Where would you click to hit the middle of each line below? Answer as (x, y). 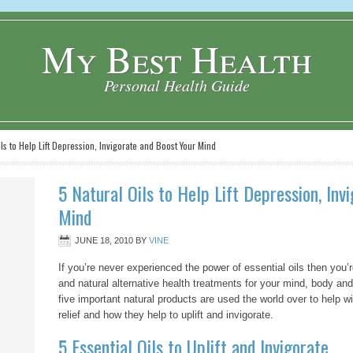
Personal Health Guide (176, 85)
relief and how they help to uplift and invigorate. (166, 315)
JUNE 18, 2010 (104, 240)
